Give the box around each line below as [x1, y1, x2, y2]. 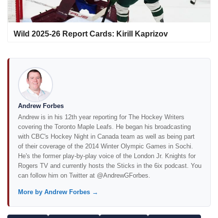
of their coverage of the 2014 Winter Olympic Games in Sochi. [18, 143, 193, 150]
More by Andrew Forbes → [18, 188, 98, 196]
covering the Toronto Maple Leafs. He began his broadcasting [18, 123, 191, 131]
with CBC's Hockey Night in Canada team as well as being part [18, 133, 195, 141]
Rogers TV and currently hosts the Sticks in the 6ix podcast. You [18, 162, 201, 170]
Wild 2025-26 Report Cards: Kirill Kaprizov [14, 30, 168, 38]
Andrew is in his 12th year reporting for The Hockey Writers [18, 113, 184, 121]
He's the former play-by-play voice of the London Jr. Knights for [18, 152, 196, 160]
